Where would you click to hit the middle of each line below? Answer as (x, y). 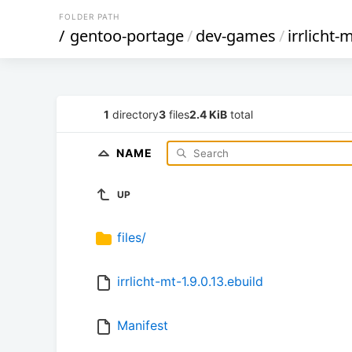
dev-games (236, 36)
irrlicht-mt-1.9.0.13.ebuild (190, 282)
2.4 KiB (208, 114)
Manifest (143, 326)
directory (134, 114)
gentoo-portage (127, 36)
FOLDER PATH (89, 16)
